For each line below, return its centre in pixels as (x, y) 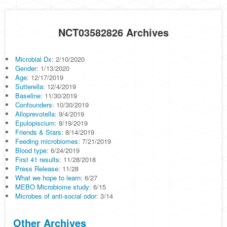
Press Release (37, 168)
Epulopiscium (35, 123)
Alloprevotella (35, 114)
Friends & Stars (39, 132)
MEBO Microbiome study (52, 187)
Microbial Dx (34, 59)
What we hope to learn (48, 178)
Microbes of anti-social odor (56, 196)
